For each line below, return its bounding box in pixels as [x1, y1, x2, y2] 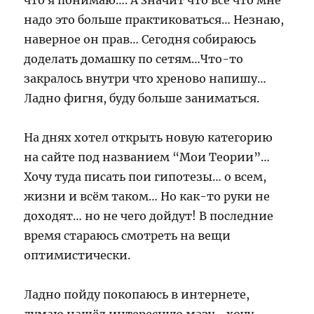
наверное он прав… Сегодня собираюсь [24, 32, 257, 46]
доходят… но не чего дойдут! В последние [24, 209, 274, 223]
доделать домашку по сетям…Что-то [24, 52, 244, 66]
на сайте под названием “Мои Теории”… [24, 150, 271, 164]
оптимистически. [24, 248, 131, 262]
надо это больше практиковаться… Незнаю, [24, 13, 285, 27]
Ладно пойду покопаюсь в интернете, [24, 287, 250, 301]
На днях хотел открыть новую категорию [24, 130, 273, 144]
